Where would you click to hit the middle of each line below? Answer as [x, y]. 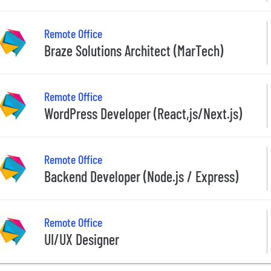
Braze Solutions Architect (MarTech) [134, 51]
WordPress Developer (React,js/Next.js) [143, 114]
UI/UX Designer [82, 240]
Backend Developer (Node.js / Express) [141, 177]
